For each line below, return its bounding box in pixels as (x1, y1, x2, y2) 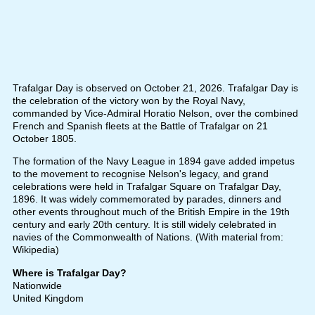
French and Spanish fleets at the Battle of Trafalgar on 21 (12, 120, 268, 132)
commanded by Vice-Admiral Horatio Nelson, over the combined (12, 108, 298, 120)
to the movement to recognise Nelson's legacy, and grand (12, 168, 269, 180)
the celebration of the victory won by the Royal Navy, (12, 95, 245, 107)
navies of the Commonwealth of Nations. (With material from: (12, 231, 283, 243)
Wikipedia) (12, 244, 59, 256)
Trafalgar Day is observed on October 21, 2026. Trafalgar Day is (12, 82, 298, 94)
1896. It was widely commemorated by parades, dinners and (12, 193, 281, 205)
